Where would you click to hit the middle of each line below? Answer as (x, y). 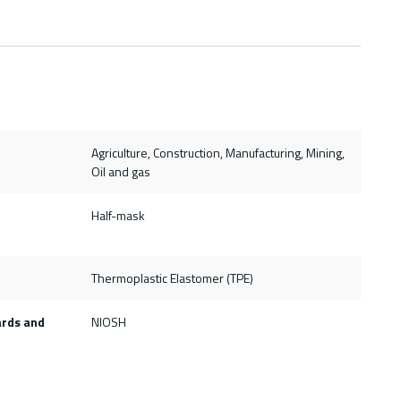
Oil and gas (120, 172)
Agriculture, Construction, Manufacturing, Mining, (218, 153)
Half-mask (118, 216)
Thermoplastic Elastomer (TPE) (172, 278)
